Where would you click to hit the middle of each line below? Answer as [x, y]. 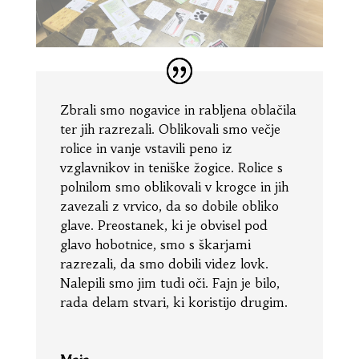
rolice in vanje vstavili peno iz [146, 148]
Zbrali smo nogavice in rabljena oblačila [178, 109]
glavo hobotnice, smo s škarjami [155, 244]
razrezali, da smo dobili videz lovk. [164, 263]
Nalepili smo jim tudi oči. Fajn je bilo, [169, 282]
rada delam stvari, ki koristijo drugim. [173, 302]
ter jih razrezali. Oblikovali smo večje [170, 129]
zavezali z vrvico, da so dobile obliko [169, 206]
